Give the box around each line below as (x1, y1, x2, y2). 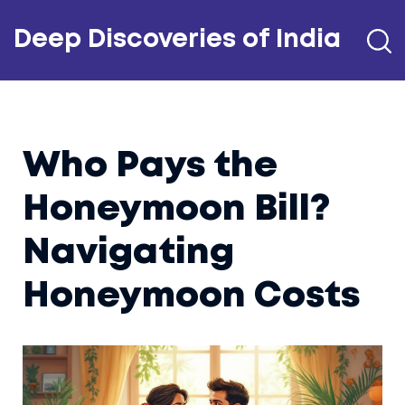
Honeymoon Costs (23, 280, 361, 313)
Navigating (23, 237, 234, 269)
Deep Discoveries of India (14, 29, 341, 52)
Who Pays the (23, 150, 278, 183)
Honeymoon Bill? (23, 193, 330, 226)
